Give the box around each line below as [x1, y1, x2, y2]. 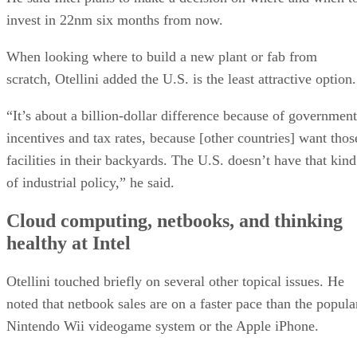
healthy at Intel [6, 232, 131, 253]
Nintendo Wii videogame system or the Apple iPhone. [6, 317, 319, 334]
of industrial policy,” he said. [6, 174, 175, 190]
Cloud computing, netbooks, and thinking [6, 210, 343, 231]
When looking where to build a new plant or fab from [6, 48, 317, 65]
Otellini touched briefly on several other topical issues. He [6, 273, 344, 289]
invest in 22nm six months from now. [6, 11, 223, 28]
